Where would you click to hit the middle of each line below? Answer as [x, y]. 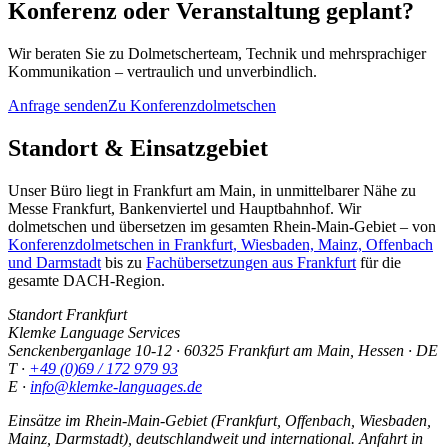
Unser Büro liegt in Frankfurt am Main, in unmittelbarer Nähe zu [212, 190]
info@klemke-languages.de [116, 386]
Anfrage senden [58, 105]
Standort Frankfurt [67, 314]
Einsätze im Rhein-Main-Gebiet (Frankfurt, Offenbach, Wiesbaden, [219, 420]
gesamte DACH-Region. [86, 280]
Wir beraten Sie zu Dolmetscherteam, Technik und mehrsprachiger [217, 53]
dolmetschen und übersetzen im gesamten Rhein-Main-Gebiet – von [222, 226]
